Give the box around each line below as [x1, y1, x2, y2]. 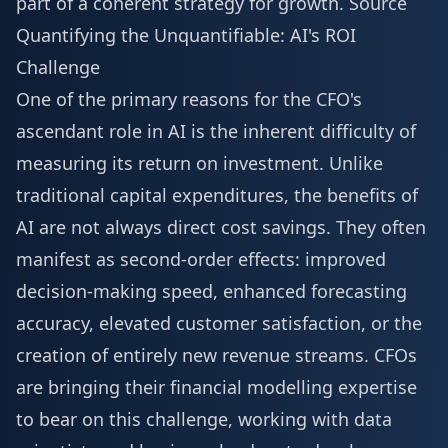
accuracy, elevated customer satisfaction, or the [16, 311, 422, 335]
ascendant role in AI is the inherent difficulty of [16, 119, 416, 143]
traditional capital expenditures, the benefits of [16, 183, 418, 207]
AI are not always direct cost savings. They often [16, 215, 426, 239]
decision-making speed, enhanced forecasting [16, 279, 407, 303]
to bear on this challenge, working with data [16, 407, 392, 431]
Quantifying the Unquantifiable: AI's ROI [16, 23, 356, 47]
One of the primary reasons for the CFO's [16, 87, 362, 111]
